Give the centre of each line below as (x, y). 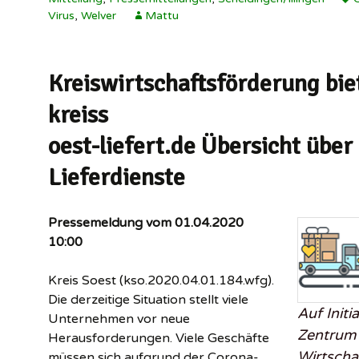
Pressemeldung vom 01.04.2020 (146, 223)
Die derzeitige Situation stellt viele (148, 300)
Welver (99, 16)
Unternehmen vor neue (119, 319)
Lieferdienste (117, 178)
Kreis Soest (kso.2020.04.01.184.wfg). (161, 281)
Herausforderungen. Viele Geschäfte (159, 339)
